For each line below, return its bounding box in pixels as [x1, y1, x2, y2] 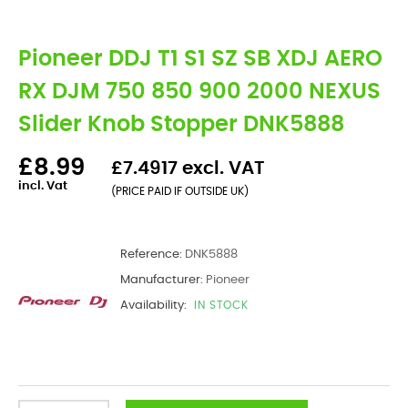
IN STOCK [194, 300, 249, 311]
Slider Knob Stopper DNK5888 [18, 114, 344, 136]
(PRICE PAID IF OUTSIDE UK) [111, 186, 249, 197]
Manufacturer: [120, 274, 203, 286]
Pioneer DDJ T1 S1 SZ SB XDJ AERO [18, 48, 382, 70]
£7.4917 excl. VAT [111, 159, 265, 178]
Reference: [120, 249, 182, 260]
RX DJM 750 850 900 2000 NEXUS [18, 81, 381, 103]
